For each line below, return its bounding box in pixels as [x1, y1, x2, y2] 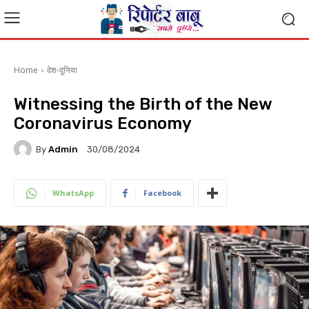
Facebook [143, 188, 181, 198]
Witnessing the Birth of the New [14, 94, 272, 114]
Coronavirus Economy [14, 114, 192, 133]
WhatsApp [52, 188, 94, 198]
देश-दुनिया [47, 64, 77, 76]
